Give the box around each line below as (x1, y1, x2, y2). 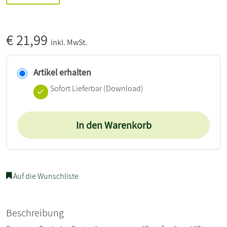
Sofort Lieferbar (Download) (50, 83, 143, 94)
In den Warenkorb (75, 118, 152, 132)
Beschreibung (6, 206, 64, 219)
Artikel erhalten (33, 66, 91, 78)
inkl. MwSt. (51, 36, 87, 48)
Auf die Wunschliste (12, 170, 79, 181)
